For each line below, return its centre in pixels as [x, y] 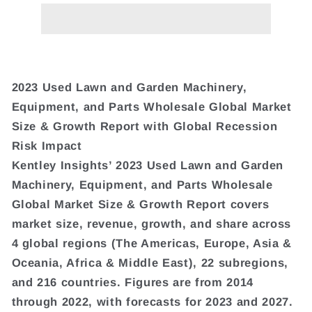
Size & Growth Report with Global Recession [145, 126]
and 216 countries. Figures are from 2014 [132, 282]
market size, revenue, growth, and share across [151, 223]
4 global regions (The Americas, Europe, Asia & [151, 243]
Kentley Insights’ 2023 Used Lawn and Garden [147, 165]
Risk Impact [47, 145]
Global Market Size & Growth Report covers [140, 204]
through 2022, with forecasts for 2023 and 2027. [152, 301]
